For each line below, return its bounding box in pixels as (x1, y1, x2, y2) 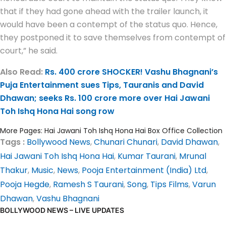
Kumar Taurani (118, 150, 176, 162)
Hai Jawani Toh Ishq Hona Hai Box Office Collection (44, 126, 222, 136)
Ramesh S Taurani (53, 179, 124, 191)
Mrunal (179, 150, 206, 162)
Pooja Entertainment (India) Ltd (82, 164, 206, 177)
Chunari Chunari (94, 136, 157, 148)
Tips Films (150, 179, 189, 191)
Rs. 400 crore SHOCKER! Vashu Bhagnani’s (45, 66, 218, 78)
